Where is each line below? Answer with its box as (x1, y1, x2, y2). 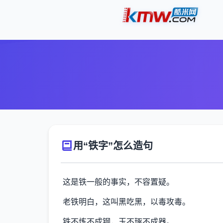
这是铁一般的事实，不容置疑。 (63, 178, 174, 186)
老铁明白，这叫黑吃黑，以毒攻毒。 (63, 198, 190, 206)
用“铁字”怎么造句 (73, 140, 153, 151)
